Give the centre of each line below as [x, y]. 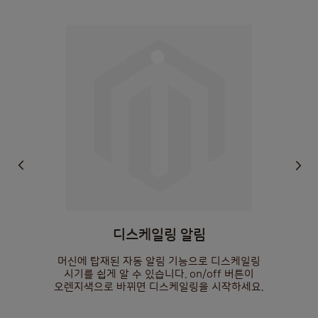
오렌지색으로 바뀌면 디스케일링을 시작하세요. [159, 287]
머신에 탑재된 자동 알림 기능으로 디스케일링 [159, 261]
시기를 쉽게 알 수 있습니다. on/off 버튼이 [159, 274]
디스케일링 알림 [159, 235]
